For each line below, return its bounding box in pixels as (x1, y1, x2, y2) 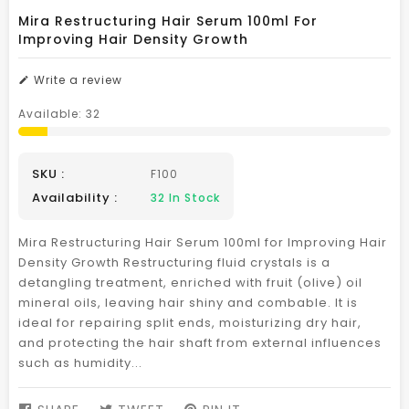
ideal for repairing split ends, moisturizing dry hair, (18, 314, 362, 331)
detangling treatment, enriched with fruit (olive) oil (18, 274, 362, 291)
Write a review (30, 72, 122, 88)
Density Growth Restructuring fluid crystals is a (18, 254, 330, 271)
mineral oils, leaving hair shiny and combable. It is (18, 294, 358, 311)
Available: (18, 106, 86, 121)
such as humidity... (18, 354, 142, 372)
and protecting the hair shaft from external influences (18, 334, 382, 351)
